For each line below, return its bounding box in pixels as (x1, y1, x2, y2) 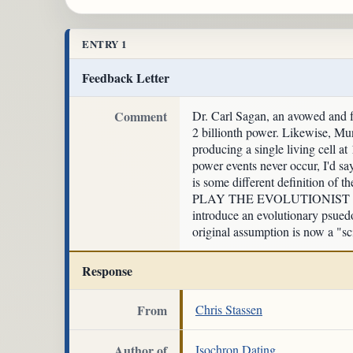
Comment (114, 107, 167, 126)
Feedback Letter (82, 68, 169, 87)
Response (82, 262, 132, 281)
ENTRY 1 (82, 36, 128, 52)
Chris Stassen (195, 300, 262, 318)
